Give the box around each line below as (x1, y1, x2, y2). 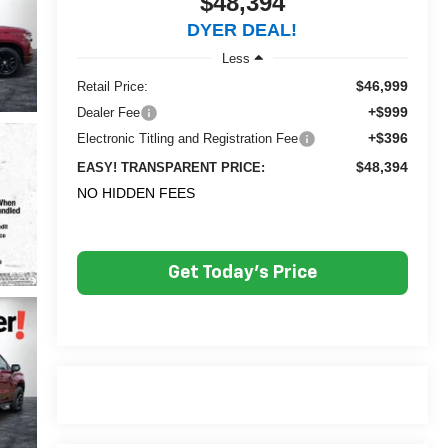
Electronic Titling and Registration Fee (76, 130, 298, 146)
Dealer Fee (76, 104, 140, 120)
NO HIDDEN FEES (76, 184, 195, 201)
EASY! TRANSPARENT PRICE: (76, 159, 265, 175)
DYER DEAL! (187, 20, 298, 41)
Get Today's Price (167, 263, 317, 282)
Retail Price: (76, 78, 148, 94)
